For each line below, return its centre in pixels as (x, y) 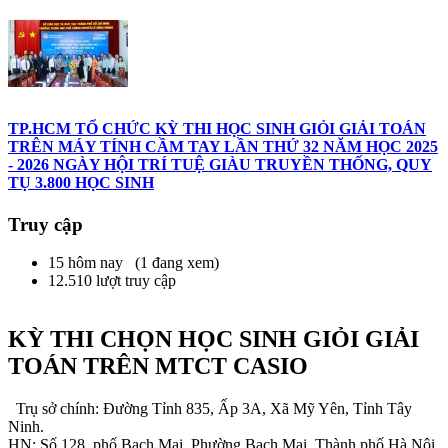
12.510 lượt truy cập (112, 281)
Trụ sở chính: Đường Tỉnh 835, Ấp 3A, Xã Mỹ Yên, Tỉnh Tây (210, 409)
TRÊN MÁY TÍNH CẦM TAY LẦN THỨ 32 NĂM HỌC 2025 (223, 147)
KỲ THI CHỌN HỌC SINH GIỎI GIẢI (213, 339)
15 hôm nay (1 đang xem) (133, 263)
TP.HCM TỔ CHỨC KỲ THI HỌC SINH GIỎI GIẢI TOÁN (217, 129)
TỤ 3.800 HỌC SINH (81, 183)
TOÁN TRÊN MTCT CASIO (158, 366)
